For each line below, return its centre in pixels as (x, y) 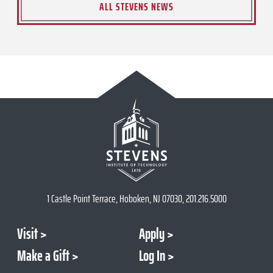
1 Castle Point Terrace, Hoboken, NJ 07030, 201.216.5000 (136, 198)
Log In (152, 256)
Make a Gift (43, 256)
